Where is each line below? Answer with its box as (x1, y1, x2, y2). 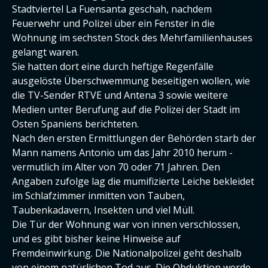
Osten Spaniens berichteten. (12, 117, 139, 130)
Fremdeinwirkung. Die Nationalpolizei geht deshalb (12, 246, 242, 260)
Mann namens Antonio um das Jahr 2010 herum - (12, 146, 233, 159)
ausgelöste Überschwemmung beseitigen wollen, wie (12, 74, 250, 87)
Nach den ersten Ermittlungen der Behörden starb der (12, 132, 256, 145)
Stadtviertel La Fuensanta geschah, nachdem (12, 2, 212, 16)
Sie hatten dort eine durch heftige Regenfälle (12, 60, 214, 73)
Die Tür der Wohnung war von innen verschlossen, (12, 218, 240, 231)
